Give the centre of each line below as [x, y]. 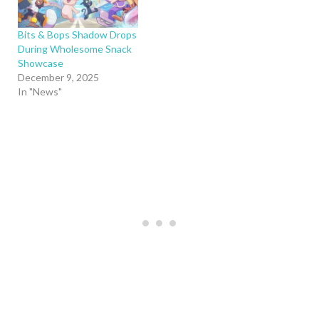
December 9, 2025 [58, 77]
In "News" [40, 91]
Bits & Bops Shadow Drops [77, 34]
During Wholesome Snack [75, 48]
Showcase [41, 63]
